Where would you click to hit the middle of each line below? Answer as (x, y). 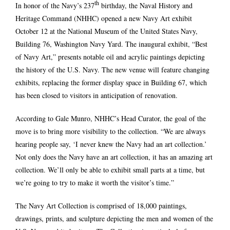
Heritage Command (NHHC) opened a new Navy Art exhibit (104, 18)
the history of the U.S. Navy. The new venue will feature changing (112, 69)
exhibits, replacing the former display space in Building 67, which (111, 82)
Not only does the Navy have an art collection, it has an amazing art (114, 157)
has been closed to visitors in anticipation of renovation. (97, 95)
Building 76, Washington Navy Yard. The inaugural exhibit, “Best (111, 44)
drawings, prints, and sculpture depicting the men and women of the (114, 218)
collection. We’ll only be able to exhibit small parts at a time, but (110, 169)
